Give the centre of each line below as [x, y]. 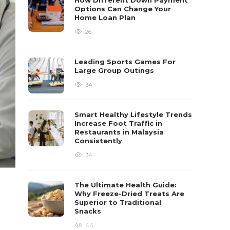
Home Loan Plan [106, 17]
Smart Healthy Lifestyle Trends [133, 114]
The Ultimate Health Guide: [126, 185]
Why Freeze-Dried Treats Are [130, 194]
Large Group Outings [116, 70]
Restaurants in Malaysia [119, 132]
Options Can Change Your [123, 9]
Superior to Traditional [118, 202]
